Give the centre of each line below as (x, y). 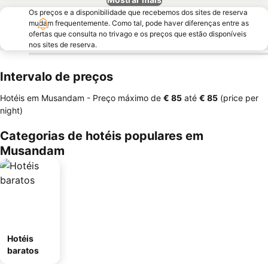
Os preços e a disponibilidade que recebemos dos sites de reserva (138, 12)
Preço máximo (121, 98)
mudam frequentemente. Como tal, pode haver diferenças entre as (139, 23)
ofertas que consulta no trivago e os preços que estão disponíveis (138, 34)
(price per (238, 98)
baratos (23, 250)
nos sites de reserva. (63, 45)
